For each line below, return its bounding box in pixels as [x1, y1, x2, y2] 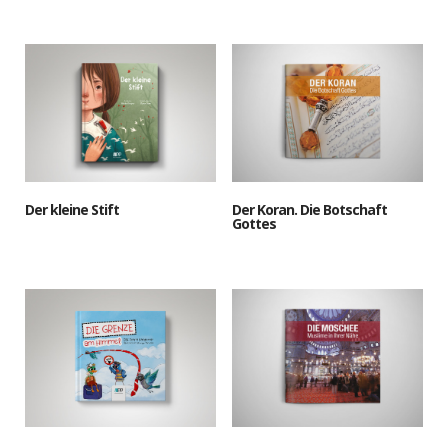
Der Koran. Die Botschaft [231, 200, 387, 220]
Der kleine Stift [25, 200, 119, 220]
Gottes [231, 214, 276, 234]
